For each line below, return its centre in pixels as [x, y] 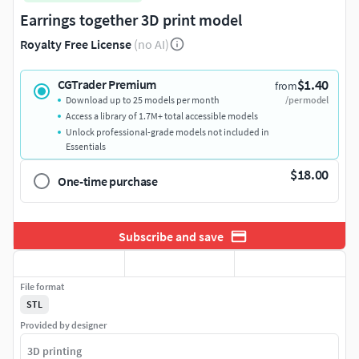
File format [42, 287]
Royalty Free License [76, 44]
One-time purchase [108, 182]
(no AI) [151, 44]
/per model [307, 100]
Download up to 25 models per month [143, 100]
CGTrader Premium [107, 85]
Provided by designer [63, 325]
